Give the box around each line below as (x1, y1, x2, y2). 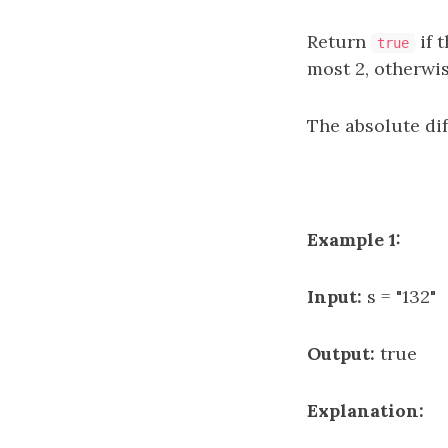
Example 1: (307, 228, 401, 251)
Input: (307, 285, 362, 308)
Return (307, 30, 371, 53)
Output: (307, 342, 375, 365)
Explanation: (307, 399, 424, 422)
